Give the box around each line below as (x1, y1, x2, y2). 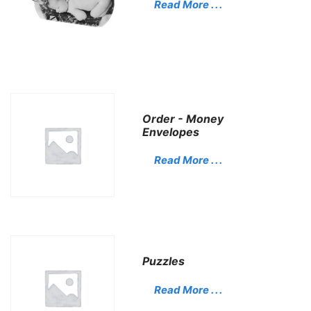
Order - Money (142, 111, 224, 126)
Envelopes (142, 124, 200, 139)
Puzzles (142, 254, 185, 269)
